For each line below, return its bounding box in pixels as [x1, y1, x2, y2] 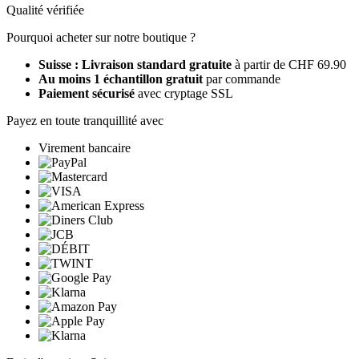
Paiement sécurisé [38, 86, 135, 100]
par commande [203, 71, 280, 86]
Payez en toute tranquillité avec [6, 113, 163, 127]
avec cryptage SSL [135, 86, 233, 100]
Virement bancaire [38, 140, 131, 155]
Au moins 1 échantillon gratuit [38, 71, 203, 86]
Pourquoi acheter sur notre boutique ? [6, 30, 196, 44]
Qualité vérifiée [6, 2, 84, 17]
